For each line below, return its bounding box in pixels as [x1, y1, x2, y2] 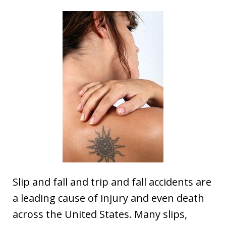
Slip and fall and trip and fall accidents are [13, 175, 211, 189]
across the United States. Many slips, [13, 207, 187, 221]
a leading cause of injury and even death [13, 191, 204, 205]
